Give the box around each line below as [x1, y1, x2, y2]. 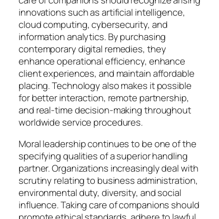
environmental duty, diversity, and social [19, 186, 181, 199]
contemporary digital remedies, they [19, 43, 166, 56]
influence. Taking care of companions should [19, 198, 199, 211]
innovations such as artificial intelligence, [19, 6, 185, 19]
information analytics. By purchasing [19, 30, 166, 44]
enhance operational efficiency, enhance [19, 55, 186, 68]
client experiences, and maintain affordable [19, 67, 195, 80]
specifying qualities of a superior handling [19, 149, 188, 162]
